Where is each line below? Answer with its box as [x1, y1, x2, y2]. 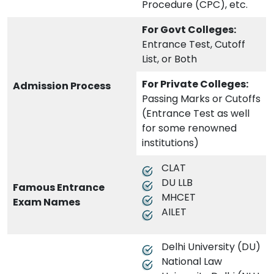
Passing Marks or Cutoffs [142, 92, 261, 106]
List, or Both [142, 52, 197, 67]
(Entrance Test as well [142, 106, 250, 121]
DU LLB [161, 176, 193, 190]
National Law [161, 254, 222, 269]
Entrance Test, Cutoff [142, 37, 245, 52]
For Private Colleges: [142, 77, 248, 92]
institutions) [142, 136, 199, 150]
